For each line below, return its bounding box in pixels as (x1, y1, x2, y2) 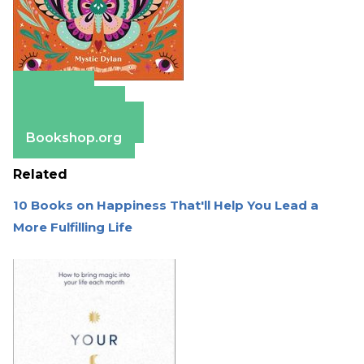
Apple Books (26, 99, 112, 115)
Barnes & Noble (26, 115, 131, 131)
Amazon (26, 84, 81, 100)
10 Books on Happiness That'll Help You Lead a (13, 197, 318, 214)
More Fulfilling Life (13, 219, 132, 236)
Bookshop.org (26, 130, 122, 146)
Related (13, 167, 67, 183)
